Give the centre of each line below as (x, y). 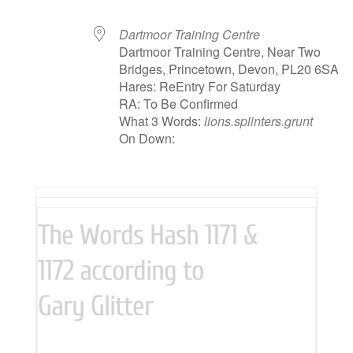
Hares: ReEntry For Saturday (200, 86)
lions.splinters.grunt (259, 121)
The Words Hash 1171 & (147, 235)
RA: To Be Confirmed (179, 104)
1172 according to (121, 271)
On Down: (147, 138)
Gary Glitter (95, 306)
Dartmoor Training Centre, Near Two (220, 52)
